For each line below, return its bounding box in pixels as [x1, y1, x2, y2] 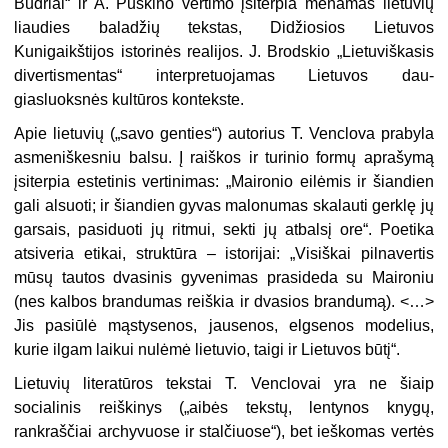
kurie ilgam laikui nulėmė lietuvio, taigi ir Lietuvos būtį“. [14, 341, 401, 359]
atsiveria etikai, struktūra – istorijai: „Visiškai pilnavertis [14, 245, 434, 263]
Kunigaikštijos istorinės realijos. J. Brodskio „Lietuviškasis [14, 43, 434, 61]
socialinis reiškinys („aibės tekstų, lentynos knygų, [14, 399, 434, 417]
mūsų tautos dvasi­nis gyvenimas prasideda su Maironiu [14, 269, 434, 287]
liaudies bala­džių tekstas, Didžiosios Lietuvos [14, 19, 434, 37]
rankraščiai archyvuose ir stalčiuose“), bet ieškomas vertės [14, 423, 434, 441]
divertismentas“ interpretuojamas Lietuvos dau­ [14, 67, 434, 85]
